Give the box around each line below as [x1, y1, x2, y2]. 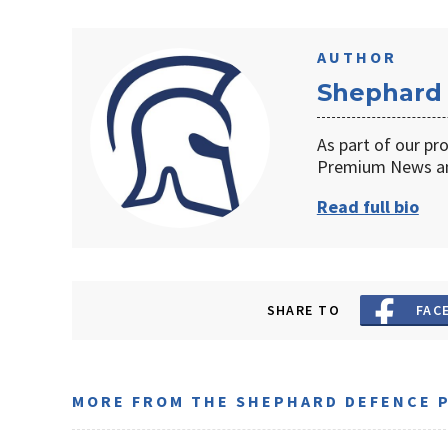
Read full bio [316, 195, 419, 219]
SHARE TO [266, 301, 341, 320]
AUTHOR [316, 47, 397, 68]
